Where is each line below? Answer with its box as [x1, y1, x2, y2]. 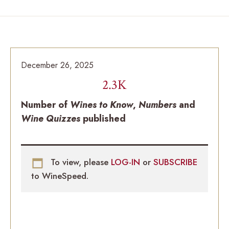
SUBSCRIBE [153, 156, 197, 169]
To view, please [48, 156, 111, 169]
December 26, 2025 [21, 59, 94, 72]
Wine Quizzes [21, 112, 80, 126]
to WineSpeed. [31, 169, 88, 182]
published [80, 112, 126, 126]
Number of [21, 98, 70, 112]
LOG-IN [111, 156, 143, 169]
